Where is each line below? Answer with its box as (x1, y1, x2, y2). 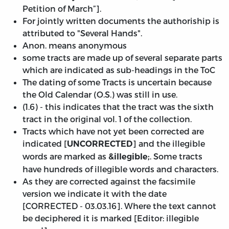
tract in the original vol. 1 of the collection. (22, 114, 192, 124)
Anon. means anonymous (22, 40, 127, 51)
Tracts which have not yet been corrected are (22, 126, 204, 136)
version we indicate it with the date (22, 189, 167, 199)
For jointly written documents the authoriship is (22, 16, 219, 26)
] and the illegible (132, 139, 205, 149)
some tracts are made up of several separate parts (22, 53, 222, 63)
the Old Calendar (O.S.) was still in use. (22, 89, 177, 100)
